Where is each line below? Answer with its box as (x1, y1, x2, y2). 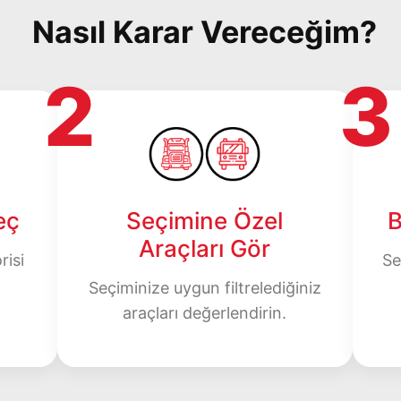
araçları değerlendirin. (123, 303, 286, 322)
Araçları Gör (139, 234, 270, 262)
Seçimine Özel (126, 206, 283, 235)
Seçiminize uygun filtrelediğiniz (88, 277, 321, 297)
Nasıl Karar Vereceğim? (32, 13, 377, 50)
